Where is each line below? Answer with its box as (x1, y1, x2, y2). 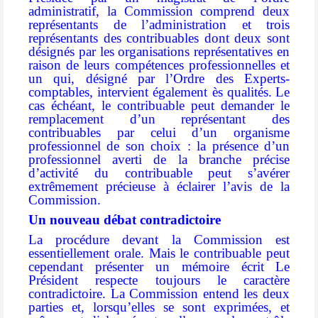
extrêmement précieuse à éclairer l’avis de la (28, 179, 290, 194)
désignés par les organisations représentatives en (28, 44, 290, 60)
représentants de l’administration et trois (28, 17, 290, 33)
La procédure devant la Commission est (28, 231, 290, 247)
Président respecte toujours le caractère (28, 272, 290, 287)
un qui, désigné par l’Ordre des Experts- (28, 71, 290, 87)
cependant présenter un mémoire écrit (28, 258, 264, 274)
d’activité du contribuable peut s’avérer (28, 165, 290, 181)
